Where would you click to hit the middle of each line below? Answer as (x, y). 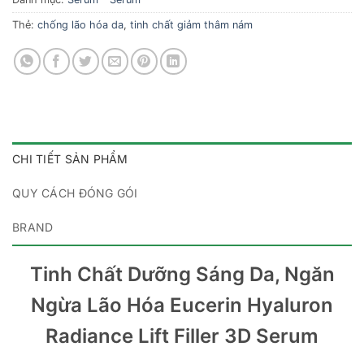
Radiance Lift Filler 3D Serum (182, 336)
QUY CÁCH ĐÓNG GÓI (75, 193)
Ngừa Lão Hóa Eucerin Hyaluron (182, 305)
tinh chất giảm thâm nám (191, 25)
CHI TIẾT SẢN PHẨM (70, 159)
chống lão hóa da (80, 25)
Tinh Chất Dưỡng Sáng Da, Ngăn (182, 275)
